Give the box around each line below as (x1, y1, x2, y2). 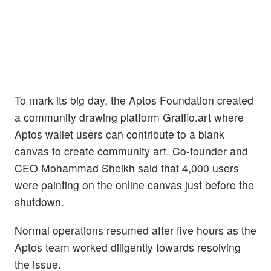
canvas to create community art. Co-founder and (15, 143, 248, 158)
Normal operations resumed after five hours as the (15, 222, 256, 238)
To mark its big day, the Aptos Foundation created (15, 92, 253, 108)
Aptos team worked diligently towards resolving (15, 239, 241, 255)
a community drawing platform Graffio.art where (15, 109, 244, 125)
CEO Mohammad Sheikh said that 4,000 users (15, 160, 239, 175)
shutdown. (15, 194, 64, 209)
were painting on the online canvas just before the (15, 177, 254, 192)
